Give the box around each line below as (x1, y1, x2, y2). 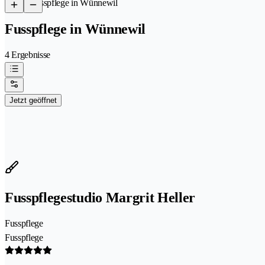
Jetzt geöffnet (9, 95, 57, 105)
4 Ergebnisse (5, 49, 51, 60)
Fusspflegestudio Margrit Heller (5, 189, 196, 205)
